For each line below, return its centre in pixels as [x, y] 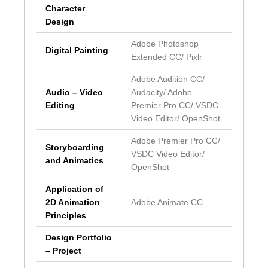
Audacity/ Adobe [162, 92]
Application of [74, 189]
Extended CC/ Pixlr [167, 57]
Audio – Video [74, 92]
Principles [66, 215]
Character [65, 8]
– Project [63, 250]
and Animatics [74, 160]
